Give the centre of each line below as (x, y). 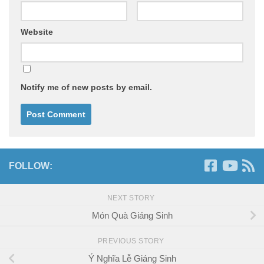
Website (37, 32)
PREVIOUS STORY (132, 241)
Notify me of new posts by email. (86, 88)
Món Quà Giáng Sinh (132, 216)
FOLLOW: (31, 166)
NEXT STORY (132, 198)
